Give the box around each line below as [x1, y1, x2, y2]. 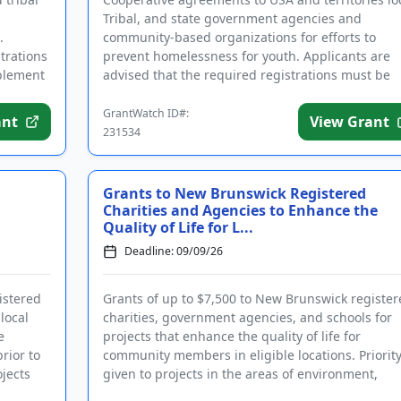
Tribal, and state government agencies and [102, 10, 362, 27]
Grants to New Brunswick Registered [102, 183, 366, 203]
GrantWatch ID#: [102, 106, 189, 121]
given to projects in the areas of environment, [102, 365, 378, 382]
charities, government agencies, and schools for [102, 309, 392, 326]
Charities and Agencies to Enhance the [102, 200, 378, 220]
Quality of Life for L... [102, 218, 253, 237]
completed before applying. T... [102, 85, 290, 102]
